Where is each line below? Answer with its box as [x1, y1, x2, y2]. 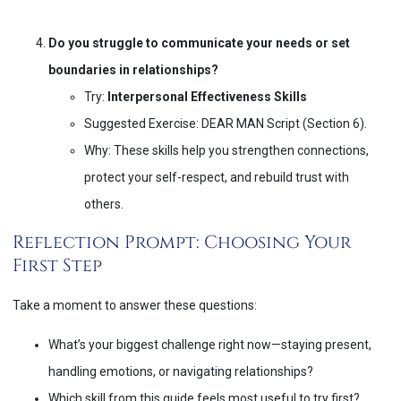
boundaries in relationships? [48, 63, 218, 78]
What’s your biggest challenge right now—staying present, [48, 337, 371, 353]
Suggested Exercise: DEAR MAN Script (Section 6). [84, 116, 367, 132]
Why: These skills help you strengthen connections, [84, 143, 369, 158]
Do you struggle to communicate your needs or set [48, 36, 350, 51]
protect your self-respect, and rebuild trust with [84, 170, 349, 185]
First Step [13, 252, 102, 277]
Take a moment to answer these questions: [13, 297, 257, 312]
